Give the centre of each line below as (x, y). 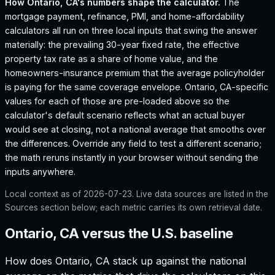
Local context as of (44, 194)
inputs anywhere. (40, 172)
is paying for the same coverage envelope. (95, 87)
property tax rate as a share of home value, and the (111, 59)
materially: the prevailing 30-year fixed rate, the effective (122, 45)
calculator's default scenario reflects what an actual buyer (125, 115)
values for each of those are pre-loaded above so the (117, 101)
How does (30, 261)
